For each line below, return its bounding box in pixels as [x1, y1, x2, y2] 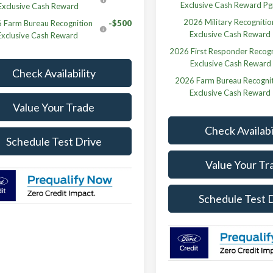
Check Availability [12, 66, 96, 80]
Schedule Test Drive [5, 135, 102, 149]
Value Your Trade [13, 101, 94, 115]
